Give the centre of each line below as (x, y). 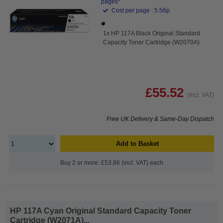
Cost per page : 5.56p (140, 10)
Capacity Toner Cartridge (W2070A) (152, 42)
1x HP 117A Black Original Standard (152, 33)
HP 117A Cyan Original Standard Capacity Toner (101, 211)
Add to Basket (137, 143)
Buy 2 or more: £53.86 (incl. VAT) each (111, 163)
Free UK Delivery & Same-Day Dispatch (160, 119)
